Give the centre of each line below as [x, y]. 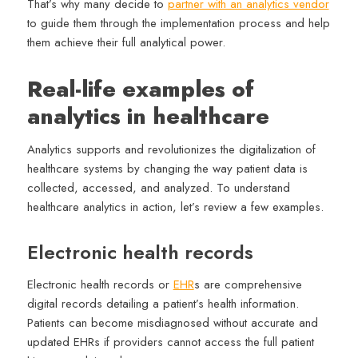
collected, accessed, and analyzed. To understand [158, 188]
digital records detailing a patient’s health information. [163, 304]
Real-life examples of [140, 89]
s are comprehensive [248, 285]
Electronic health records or [100, 285]
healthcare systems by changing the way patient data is [167, 169]
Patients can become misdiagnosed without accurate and [172, 323]
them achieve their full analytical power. [126, 42]
